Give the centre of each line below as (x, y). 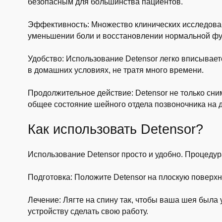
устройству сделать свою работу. (88, 211)
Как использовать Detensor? (115, 129)
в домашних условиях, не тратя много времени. (115, 70)
